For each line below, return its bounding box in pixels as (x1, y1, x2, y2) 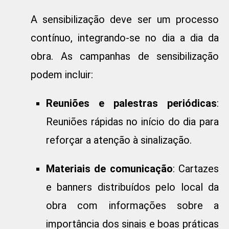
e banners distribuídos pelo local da (46, 181, 219, 194)
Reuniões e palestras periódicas (46, 97, 217, 110)
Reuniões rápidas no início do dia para (46, 116, 219, 128)
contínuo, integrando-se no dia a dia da (31, 32, 219, 44)
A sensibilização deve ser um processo (31, 13, 219, 26)
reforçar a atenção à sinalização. (46, 134, 192, 147)
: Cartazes (172, 163, 219, 175)
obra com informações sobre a (46, 199, 219, 212)
